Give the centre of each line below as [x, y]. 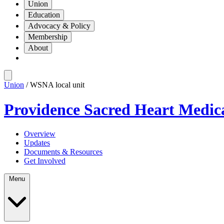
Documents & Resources [63, 152]
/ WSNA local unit [54, 85]
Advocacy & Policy [59, 26]
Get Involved [45, 161]
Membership [48, 37]
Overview [40, 134]
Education [44, 15]
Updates [37, 143]
